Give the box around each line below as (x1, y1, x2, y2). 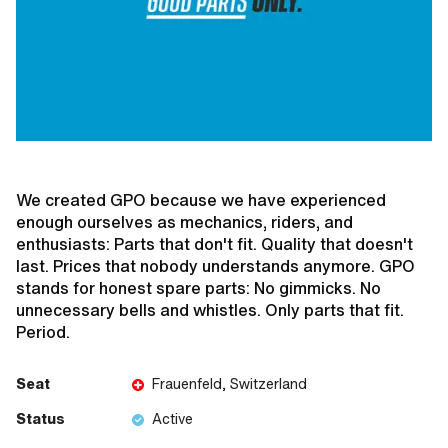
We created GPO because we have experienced (16, 189, 386, 212)
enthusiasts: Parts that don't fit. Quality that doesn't (16, 233, 413, 256)
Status (16, 409, 65, 430)
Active (152, 409, 193, 430)
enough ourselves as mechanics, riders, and (16, 211, 353, 234)
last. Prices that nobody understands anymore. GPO (16, 255, 415, 278)
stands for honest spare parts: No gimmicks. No (16, 277, 381, 300)
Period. (16, 321, 70, 344)
